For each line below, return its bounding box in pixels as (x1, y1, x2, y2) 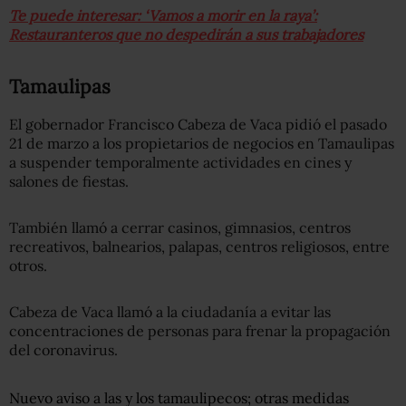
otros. (9, 256, 47, 275)
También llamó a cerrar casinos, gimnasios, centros (9, 217, 351, 237)
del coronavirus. (9, 340, 118, 359)
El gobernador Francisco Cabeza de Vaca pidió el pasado (9, 114, 387, 133)
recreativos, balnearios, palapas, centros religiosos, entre (9, 237, 390, 256)
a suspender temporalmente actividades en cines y (9, 152, 352, 171)
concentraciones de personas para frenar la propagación (9, 321, 391, 340)
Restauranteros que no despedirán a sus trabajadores (9, 24, 363, 43)
